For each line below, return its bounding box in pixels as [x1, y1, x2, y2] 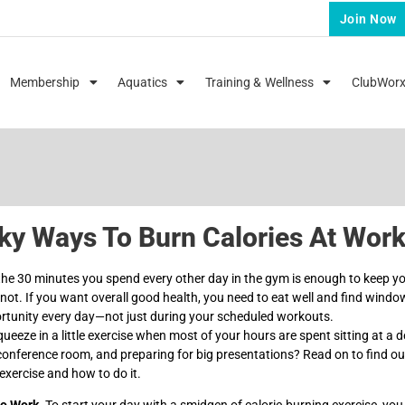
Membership [9, 75, 80, 90]
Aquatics [117, 75, 168, 90]
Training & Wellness [204, 75, 315, 90]
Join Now [339, 11, 397, 26]
